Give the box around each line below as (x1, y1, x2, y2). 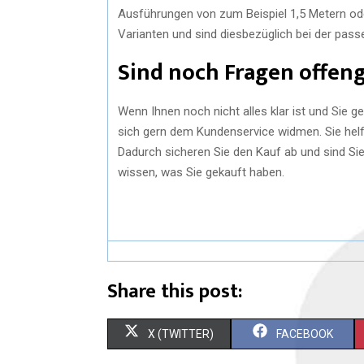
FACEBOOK (275, 327, 333, 340)
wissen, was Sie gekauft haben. (118, 164, 284, 180)
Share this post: (107, 275, 242, 308)
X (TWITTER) (148, 327, 214, 340)
